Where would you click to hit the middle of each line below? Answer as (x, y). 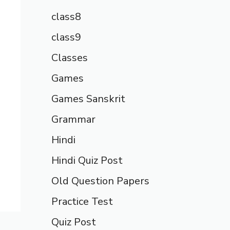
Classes (70, 58)
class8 (66, 17)
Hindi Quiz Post (87, 160)
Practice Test (82, 202)
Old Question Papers (100, 181)
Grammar (73, 119)
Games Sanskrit (88, 99)
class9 (66, 37)
